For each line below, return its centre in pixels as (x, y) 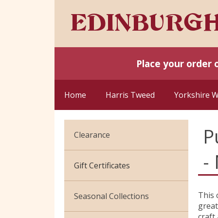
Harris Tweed (130, 95)
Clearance (92, 135)
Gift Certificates (102, 165)
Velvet (86, 181)
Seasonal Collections (111, 196)
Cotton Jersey (99, 160)
